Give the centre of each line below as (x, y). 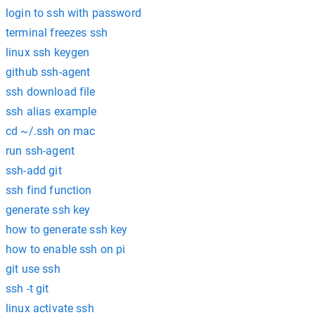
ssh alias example (51, 111)
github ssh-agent (48, 72)
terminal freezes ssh (57, 33)
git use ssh (33, 269)
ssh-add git (34, 171)
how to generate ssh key (67, 230)
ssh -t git (27, 289)
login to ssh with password (73, 13)
